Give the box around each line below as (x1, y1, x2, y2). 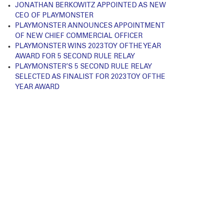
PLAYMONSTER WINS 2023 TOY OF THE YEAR (15, 43, 162, 50)
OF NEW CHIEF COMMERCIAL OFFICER (15, 33, 143, 40)
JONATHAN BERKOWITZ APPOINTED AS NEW (15, 2, 166, 9)
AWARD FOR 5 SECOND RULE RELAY (15, 53, 135, 60)
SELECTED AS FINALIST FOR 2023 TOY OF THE (15, 73, 166, 81)
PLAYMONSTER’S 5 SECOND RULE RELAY (15, 63, 152, 71)
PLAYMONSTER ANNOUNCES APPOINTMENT (15, 22, 165, 30)
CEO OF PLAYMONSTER (15, 12, 94, 19)
